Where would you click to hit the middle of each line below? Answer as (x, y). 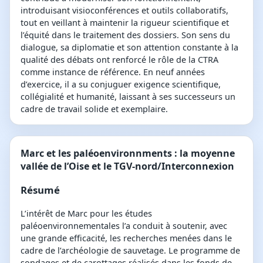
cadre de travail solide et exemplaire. (94, 109)
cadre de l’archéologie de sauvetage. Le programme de (130, 250)
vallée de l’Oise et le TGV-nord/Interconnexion (127, 166)
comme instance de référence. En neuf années (113, 72)
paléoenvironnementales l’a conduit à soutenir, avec (124, 225)
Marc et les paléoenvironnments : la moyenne (128, 153)
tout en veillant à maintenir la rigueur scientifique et (125, 22)
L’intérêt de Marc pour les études (86, 213)
